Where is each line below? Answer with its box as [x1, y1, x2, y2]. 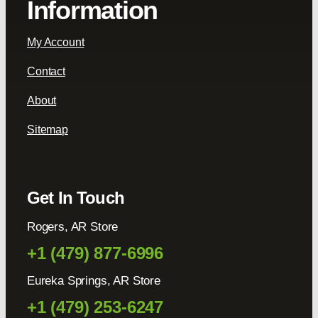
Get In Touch [26, 188, 124, 208]
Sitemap [26, 124, 68, 136]
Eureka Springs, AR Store [26, 274, 160, 288]
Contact [26, 65, 65, 78]
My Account [26, 36, 84, 49]
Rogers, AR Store [26, 220, 119, 234]
